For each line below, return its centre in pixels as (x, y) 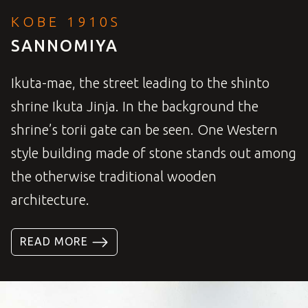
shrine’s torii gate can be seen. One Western (144, 129)
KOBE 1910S (66, 21)
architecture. (50, 199)
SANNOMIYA (65, 45)
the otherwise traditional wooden (114, 176)
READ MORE (56, 241)
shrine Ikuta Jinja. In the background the (135, 106)
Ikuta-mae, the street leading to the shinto (140, 82)
